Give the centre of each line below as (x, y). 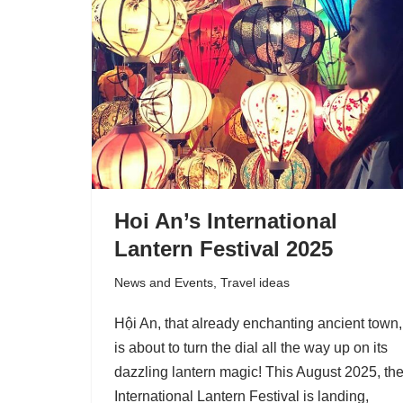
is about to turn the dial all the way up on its (251, 347)
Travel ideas (255, 282)
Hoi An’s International (226, 220)
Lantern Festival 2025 (224, 248)
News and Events (164, 282)
